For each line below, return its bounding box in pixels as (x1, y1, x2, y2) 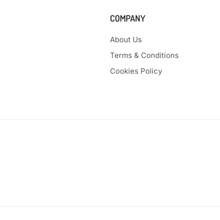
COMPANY (110, 13, 145, 24)
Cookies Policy (110, 66, 162, 76)
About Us (110, 35, 142, 45)
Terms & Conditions (110, 51, 179, 60)
